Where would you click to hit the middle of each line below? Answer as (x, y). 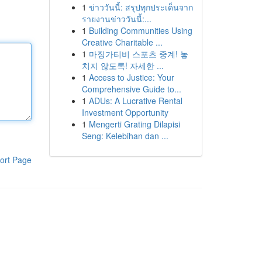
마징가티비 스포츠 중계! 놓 (138, 54)
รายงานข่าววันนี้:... (116, 19)
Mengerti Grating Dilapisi (134, 124)
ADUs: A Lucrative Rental (135, 101)
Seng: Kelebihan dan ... (125, 136)
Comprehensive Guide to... (131, 89)
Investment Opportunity (125, 112)
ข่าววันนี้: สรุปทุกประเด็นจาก (141, 7)
